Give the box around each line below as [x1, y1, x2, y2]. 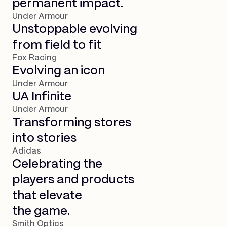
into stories [12, 132, 77, 144]
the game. [12, 205, 70, 217]
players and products [12, 174, 134, 186]
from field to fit [12, 39, 101, 51]
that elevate [12, 190, 82, 202]
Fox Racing [12, 54, 57, 62]
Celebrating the [12, 158, 102, 170]
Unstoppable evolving [12, 23, 137, 35]
